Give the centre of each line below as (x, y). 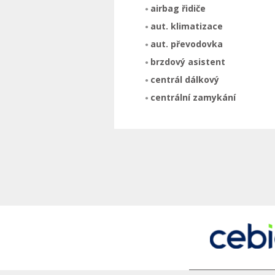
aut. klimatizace (187, 26)
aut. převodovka (187, 44)
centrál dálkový (185, 79)
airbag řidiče (178, 8)
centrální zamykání (193, 97)
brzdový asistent (188, 62)
